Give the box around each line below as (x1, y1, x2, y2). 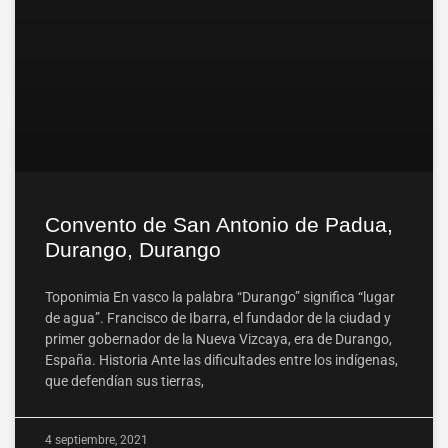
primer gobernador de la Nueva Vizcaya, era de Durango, (45, 331, 392, 348)
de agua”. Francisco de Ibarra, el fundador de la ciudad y (45, 310, 391, 327)
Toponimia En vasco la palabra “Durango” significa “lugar (45, 289, 395, 306)
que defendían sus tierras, (45, 373, 204, 390)
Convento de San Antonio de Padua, (45, 213, 393, 237)
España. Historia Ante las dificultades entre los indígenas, (45, 352, 398, 369)
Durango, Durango (45, 238, 221, 262)
